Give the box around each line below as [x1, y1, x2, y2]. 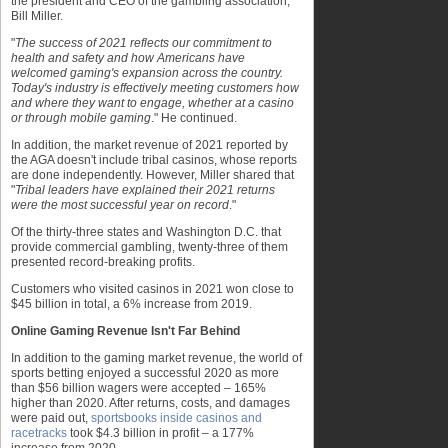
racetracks [11, 426, 67, 440]
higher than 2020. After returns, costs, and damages [11, 396, 290, 410]
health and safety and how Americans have [11, 51, 245, 65]
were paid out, [11, 411, 91, 425]
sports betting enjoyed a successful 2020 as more [11, 366, 279, 380]
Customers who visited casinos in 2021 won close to [11, 282, 294, 296]
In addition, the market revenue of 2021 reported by [11, 138, 288, 152]
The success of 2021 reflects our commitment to [15, 36, 272, 50]
